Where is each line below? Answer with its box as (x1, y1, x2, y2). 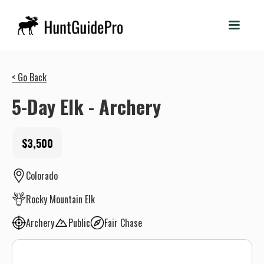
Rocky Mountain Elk (26, 192, 95, 206)
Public (68, 216, 90, 230)
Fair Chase (104, 216, 142, 230)
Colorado (26, 169, 58, 183)
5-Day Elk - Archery (12, 93, 161, 120)
